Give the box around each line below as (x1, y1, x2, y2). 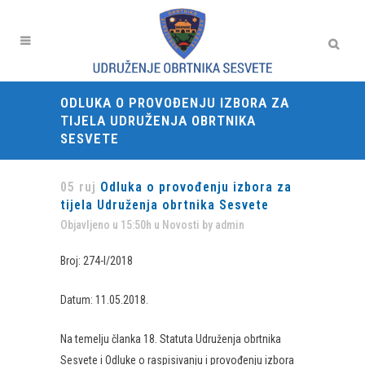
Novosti (162, 218, 200, 231)
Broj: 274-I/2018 (60, 254, 133, 267)
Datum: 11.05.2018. (60, 293, 148, 306)
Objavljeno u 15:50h (60, 218, 152, 231)
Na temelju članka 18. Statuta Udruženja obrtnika (60, 332, 281, 345)
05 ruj (60, 179, 96, 195)
